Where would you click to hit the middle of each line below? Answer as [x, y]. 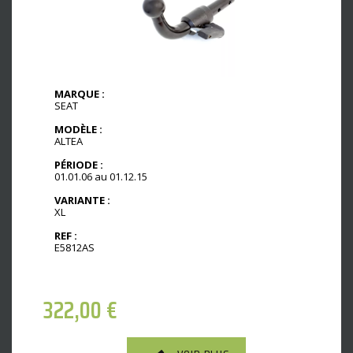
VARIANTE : [82, 200]
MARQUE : [80, 94]
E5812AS [74, 247]
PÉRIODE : [79, 165]
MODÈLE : [78, 130]
